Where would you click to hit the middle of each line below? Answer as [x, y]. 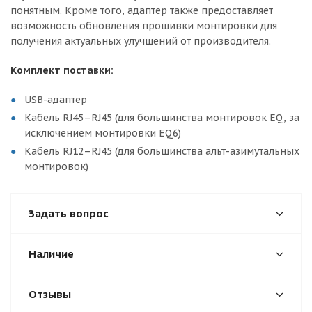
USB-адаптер [56, 99]
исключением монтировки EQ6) [103, 133]
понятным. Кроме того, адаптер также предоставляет [142, 10]
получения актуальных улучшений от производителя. [141, 41]
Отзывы [50, 294]
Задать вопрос [69, 213]
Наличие [51, 253]
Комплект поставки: [62, 70]
